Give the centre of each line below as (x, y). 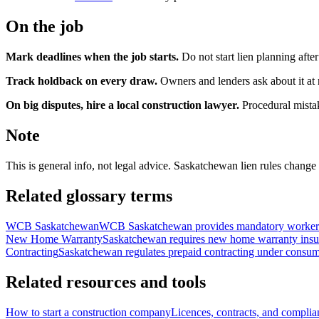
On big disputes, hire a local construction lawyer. (122, 105)
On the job (45, 27)
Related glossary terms (89, 195)
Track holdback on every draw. (82, 81)
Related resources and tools (106, 282)
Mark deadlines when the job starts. (92, 57)
